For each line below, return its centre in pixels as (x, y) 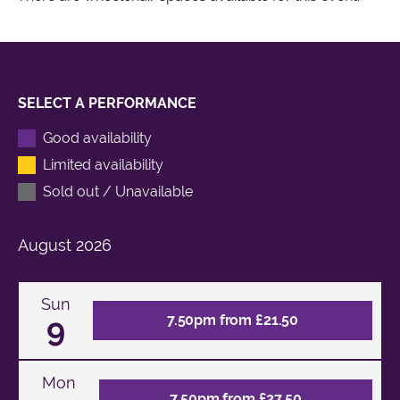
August (45, 245)
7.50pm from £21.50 (233, 320)
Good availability (97, 137)
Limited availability (103, 164)
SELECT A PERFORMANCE (107, 103)
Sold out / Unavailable (118, 191)
